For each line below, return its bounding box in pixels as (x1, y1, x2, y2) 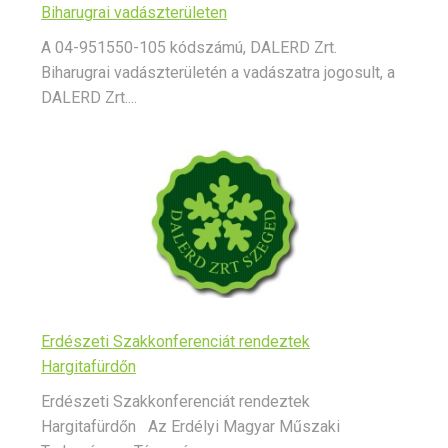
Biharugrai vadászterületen (41, 3, 227, 23)
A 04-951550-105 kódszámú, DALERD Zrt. (41, 38, 337, 58)
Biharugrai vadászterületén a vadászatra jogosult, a (41, 63, 395, 83)
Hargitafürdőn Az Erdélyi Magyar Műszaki (41, 417, 340, 437)
